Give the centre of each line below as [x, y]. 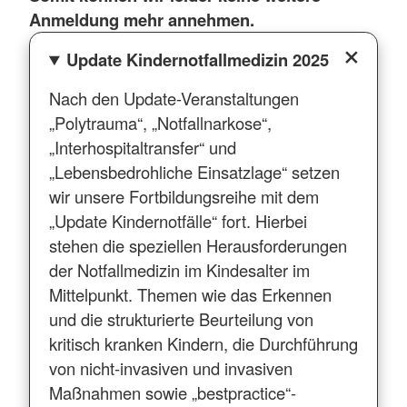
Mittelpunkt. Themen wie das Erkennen [190, 294]
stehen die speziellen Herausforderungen [198, 245]
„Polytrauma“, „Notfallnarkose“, [160, 122]
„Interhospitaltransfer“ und [142, 147]
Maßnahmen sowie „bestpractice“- [172, 392]
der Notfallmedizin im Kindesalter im [179, 269]
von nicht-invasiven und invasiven [170, 367]
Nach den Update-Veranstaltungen [174, 98]
